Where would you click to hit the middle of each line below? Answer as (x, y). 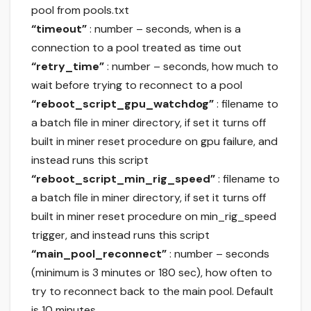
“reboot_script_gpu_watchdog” (123, 104)
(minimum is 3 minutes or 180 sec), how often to (152, 273)
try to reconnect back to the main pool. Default (152, 292)
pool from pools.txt (80, 10)
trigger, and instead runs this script (120, 235)
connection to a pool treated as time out (136, 48)
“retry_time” (68, 67)
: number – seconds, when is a (164, 29)
